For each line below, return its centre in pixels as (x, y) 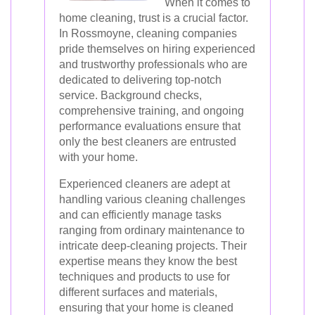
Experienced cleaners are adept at (144, 184)
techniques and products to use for (144, 277)
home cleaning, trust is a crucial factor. (154, 18)
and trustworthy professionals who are (153, 64)
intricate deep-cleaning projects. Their (153, 246)
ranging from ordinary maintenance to (152, 230)
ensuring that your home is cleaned (146, 308)
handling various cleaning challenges (152, 199)
